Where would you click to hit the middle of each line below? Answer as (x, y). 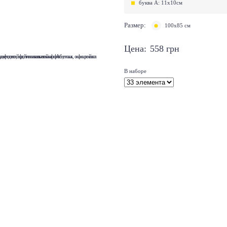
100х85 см (178, 26)
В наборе (135, 71)
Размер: (135, 26)
